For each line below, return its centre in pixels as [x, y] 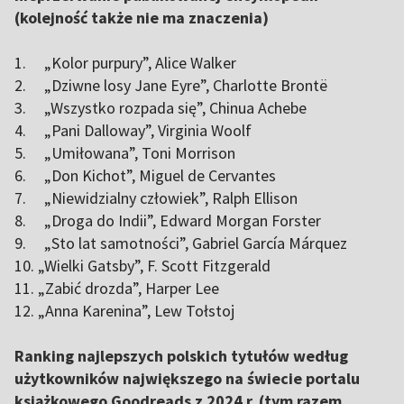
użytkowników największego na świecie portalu [187, 379]
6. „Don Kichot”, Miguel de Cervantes [145, 176]
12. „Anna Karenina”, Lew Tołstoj [124, 311]
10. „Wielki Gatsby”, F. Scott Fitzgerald [142, 266]
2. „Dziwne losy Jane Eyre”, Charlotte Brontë [171, 86]
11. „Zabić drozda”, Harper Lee [117, 289]
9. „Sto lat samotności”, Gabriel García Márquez [181, 243]
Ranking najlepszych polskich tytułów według [181, 356]
